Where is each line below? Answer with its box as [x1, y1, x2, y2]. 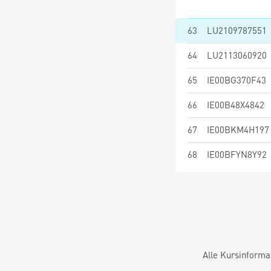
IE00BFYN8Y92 [207, 148, 267, 160]
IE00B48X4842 [207, 99, 264, 111]
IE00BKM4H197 [207, 123, 269, 135]
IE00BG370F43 [207, 74, 266, 86]
